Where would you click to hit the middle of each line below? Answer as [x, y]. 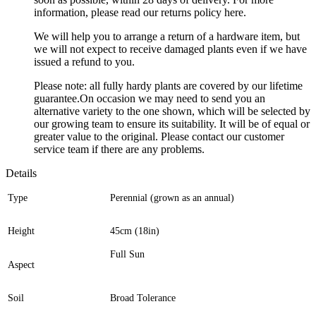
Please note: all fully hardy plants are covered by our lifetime [168, 86]
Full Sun [128, 254]
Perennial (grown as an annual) [172, 198]
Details [21, 174]
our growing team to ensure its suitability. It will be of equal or [172, 124]
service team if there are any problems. [119, 150]
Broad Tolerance [143, 297]
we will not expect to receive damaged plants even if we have [170, 49]
